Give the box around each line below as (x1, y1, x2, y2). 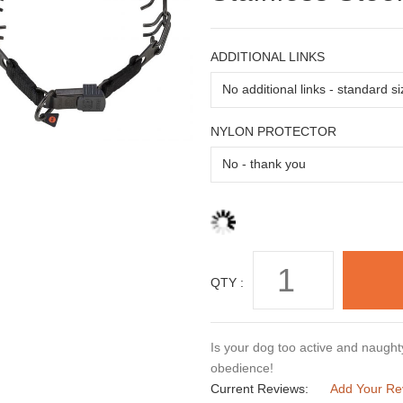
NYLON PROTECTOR (210, 123, 336, 139)
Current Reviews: (210, 381, 309, 397)
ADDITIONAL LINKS (210, 49, 325, 64)
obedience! (210, 361, 273, 376)
